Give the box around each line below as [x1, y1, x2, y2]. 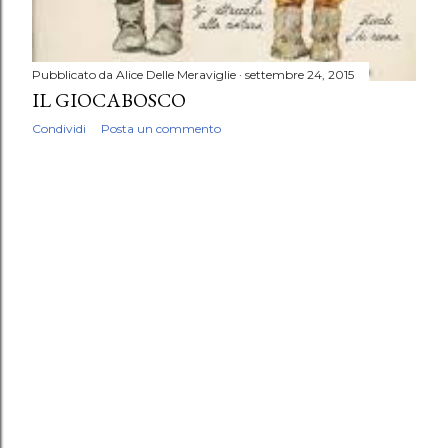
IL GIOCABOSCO [32, 86, 186, 113]
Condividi [32, 120, 86, 136]
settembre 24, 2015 [245, 66, 354, 82]
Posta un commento [101, 120, 221, 136]
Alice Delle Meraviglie [116, 66, 236, 82]
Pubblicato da [32, 66, 116, 82]
